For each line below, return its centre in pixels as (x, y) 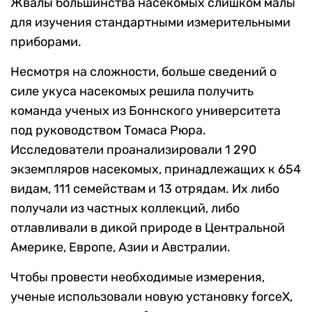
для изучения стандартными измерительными (150, 23)
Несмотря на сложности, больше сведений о (143, 72)
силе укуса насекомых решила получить (132, 92)
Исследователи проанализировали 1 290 (133, 150)
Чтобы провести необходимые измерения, (138, 278)
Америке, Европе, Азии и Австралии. (120, 248)
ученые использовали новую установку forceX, (151, 297)
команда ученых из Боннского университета (146, 111)
